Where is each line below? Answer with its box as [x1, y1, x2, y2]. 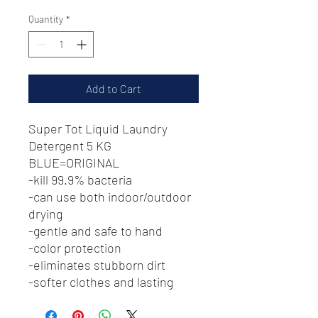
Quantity [28, 13, 63, 25]
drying [28, 206, 62, 221]
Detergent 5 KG [28, 138, 111, 153]
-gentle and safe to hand [28, 223, 163, 238]
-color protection [28, 240, 121, 256]
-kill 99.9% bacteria [28, 172, 132, 187]
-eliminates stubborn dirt [28, 257, 165, 273]
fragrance [28, 291, 81, 307]
